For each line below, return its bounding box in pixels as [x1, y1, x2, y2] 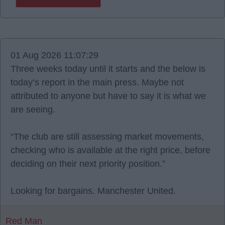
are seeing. [11, 104, 55, 115]
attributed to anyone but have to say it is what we [11, 91, 206, 101]
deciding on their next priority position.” [11, 159, 165, 169]
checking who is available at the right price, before [11, 145, 210, 155]
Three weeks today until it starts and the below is [11, 64, 205, 74]
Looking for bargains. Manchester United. [11, 186, 176, 196]
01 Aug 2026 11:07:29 [11, 50, 98, 60]
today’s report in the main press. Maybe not [11, 77, 184, 87]
